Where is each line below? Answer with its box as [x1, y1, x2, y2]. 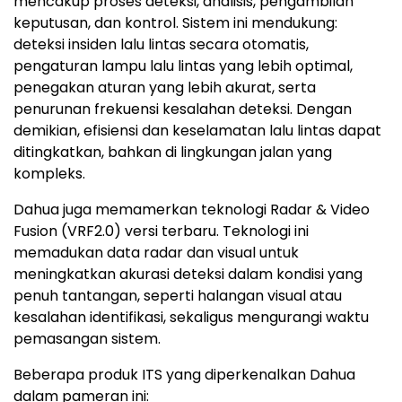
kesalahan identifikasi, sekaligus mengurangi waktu [13, 307, 369, 328]
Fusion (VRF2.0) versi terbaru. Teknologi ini [13, 221, 309, 242]
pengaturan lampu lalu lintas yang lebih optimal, [13, 56, 353, 77]
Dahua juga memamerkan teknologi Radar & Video [13, 199, 370, 221]
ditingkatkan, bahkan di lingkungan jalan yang [13, 142, 332, 163]
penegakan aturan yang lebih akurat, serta [13, 77, 316, 99]
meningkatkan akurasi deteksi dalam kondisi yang [13, 264, 363, 285]
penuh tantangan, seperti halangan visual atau [13, 285, 342, 307]
